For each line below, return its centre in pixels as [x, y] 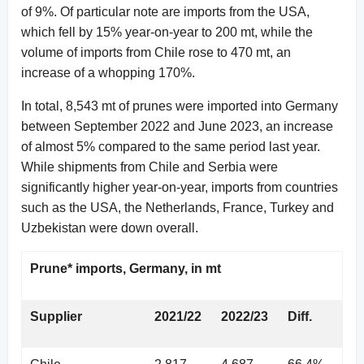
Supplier [56, 316]
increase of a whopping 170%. [108, 72]
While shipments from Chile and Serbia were [149, 167]
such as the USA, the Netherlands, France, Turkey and [178, 207]
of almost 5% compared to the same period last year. [171, 146]
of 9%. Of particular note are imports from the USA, [165, 11]
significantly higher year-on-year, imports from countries [180, 187]
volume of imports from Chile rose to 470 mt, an [156, 52]
